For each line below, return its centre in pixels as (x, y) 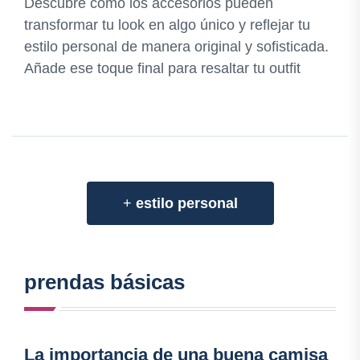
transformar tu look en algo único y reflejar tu (167, 25)
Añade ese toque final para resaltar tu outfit (162, 69)
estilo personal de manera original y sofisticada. (176, 47)
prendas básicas (104, 282)
